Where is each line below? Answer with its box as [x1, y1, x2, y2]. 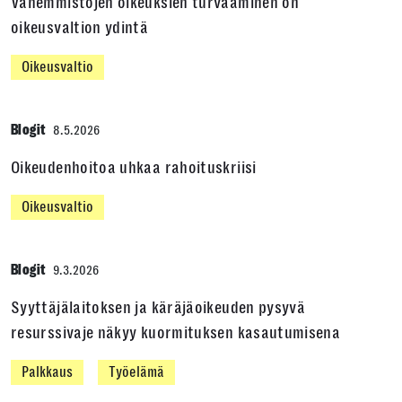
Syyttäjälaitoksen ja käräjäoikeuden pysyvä [11, 299, 306, 317]
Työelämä [109, 363, 164, 380]
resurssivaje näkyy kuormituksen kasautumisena [11, 324, 341, 342]
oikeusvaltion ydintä [11, 19, 153, 37]
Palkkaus [22, 363, 73, 380]
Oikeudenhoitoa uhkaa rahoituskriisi [11, 159, 257, 177]
